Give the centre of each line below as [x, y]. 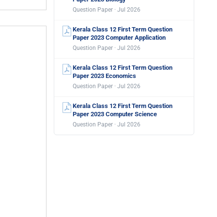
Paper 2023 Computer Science [115, 114]
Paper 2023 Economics [104, 76]
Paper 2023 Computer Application [119, 38]
